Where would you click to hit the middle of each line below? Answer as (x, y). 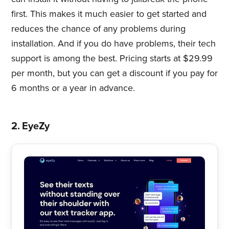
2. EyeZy (30, 126)
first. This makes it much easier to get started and (109, 14)
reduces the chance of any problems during (98, 28)
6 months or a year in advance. (73, 88)
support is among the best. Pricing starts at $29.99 (112, 58)
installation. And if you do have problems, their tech (113, 43)
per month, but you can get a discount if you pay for (114, 73)
